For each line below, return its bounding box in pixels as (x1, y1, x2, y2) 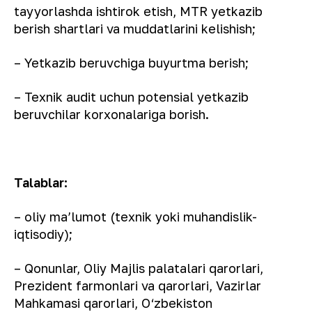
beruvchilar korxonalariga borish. (14, 107, 209, 122)
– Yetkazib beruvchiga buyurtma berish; (14, 55, 249, 70)
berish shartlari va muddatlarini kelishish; (14, 21, 256, 36)
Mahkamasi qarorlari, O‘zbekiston (14, 295, 212, 311)
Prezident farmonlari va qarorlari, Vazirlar (14, 278, 261, 293)
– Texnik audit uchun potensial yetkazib (14, 89, 249, 104)
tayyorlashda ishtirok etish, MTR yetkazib (14, 3, 263, 19)
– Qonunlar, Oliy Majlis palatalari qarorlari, (14, 260, 263, 276)
